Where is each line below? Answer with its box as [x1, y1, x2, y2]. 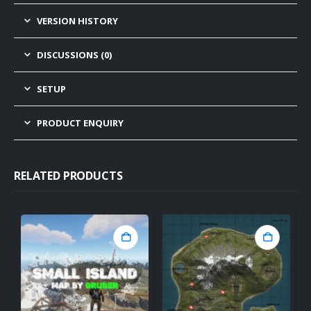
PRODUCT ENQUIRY [37, 117, 124, 130]
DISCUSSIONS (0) [37, 49, 112, 62]
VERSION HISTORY [37, 15, 118, 28]
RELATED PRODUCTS [14, 168, 123, 184]
